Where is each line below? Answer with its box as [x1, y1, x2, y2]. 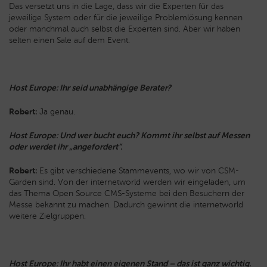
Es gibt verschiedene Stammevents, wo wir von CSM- [37, 166, 239, 176]
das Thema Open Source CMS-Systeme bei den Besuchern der [9, 188, 244, 199]
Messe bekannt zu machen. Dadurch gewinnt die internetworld [9, 200, 243, 210]
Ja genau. [37, 107, 75, 117]
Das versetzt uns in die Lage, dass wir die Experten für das [9, 1, 223, 12]
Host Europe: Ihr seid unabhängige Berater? [9, 83, 171, 94]
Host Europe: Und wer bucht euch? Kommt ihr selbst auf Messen [9, 131, 250, 141]
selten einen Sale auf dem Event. [9, 35, 130, 46]
